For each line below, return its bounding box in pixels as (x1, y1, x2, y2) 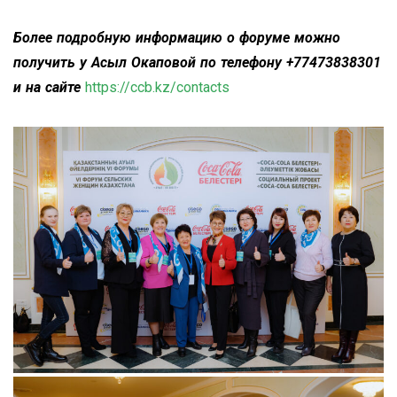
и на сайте (13, 78, 81, 96)
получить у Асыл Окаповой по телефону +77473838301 (13, 53, 381, 71)
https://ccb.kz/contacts (85, 78, 230, 96)
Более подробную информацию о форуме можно (13, 28, 340, 46)
